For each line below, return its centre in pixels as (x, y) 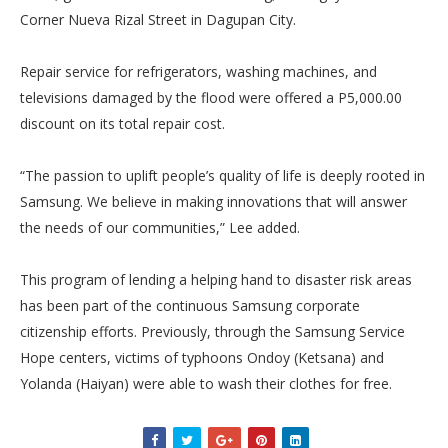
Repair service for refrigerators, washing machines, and (198, 71)
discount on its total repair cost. (122, 123)
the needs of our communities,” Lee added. (160, 227)
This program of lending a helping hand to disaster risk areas (216, 279)
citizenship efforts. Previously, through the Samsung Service (212, 331)
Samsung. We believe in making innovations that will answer (213, 201)
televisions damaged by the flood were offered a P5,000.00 (211, 97)
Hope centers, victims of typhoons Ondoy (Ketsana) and (202, 357)
